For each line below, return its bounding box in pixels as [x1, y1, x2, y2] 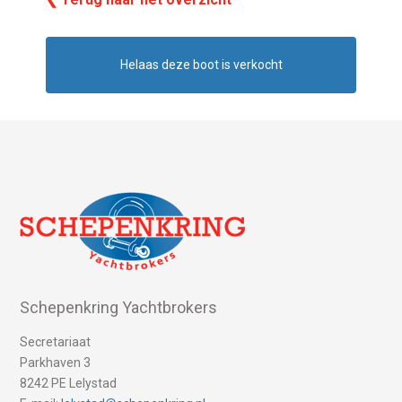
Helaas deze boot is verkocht [119, 57, 283, 73]
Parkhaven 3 [20, 355, 92, 371]
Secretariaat [20, 335, 92, 350]
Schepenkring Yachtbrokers [20, 298, 218, 318]
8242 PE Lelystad [20, 376, 118, 391]
